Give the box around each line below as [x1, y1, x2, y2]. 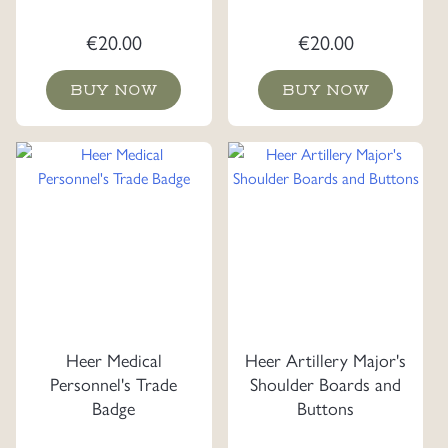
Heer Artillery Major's [245, 347, 406, 373]
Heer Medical [65, 347, 162, 373]
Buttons [297, 395, 354, 421]
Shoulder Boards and [250, 371, 401, 397]
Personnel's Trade [50, 371, 178, 397]
